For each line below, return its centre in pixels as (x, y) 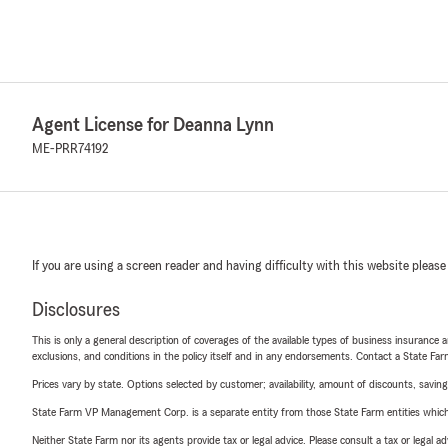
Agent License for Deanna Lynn (153, 125)
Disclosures (76, 310)
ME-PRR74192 (70, 149)
